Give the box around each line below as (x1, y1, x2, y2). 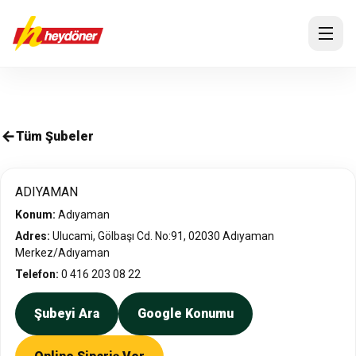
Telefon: (15, 268, 59, 281)
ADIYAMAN (15, 184, 78, 199)
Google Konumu (137, 306, 234, 321)
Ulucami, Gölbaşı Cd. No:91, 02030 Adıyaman (50, 230, 274, 242)
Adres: (15, 230, 50, 242)
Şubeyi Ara (34, 306, 99, 321)
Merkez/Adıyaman (15, 246, 110, 259)
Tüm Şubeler (16, 129, 94, 144)
